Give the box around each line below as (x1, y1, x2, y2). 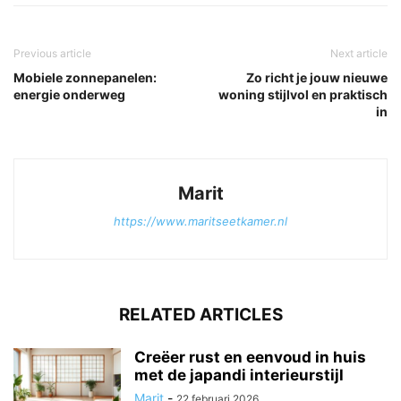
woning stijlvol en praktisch (218, 87, 388, 103)
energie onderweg (13, 87, 125, 103)
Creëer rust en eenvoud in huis (134, 348, 366, 367)
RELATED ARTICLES (118, 304, 283, 326)
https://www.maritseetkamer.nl (114, 214, 287, 229)
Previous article (13, 47, 91, 61)
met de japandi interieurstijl (134, 366, 344, 385)
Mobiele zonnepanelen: (13, 70, 157, 86)
